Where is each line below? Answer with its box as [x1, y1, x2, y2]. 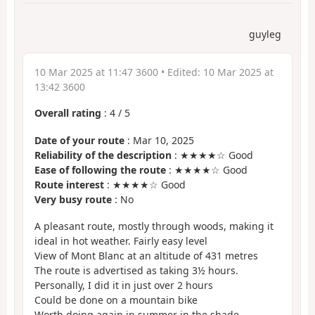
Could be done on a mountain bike [34, 293, 198, 307]
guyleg [249, 27, 281, 41]
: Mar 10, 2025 [124, 133, 194, 147]
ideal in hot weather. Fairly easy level [34, 234, 207, 248]
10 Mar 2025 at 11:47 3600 [34, 65, 158, 79]
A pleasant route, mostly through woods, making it [34, 219, 274, 233]
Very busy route [34, 192, 112, 206]
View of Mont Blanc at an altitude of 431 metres [34, 249, 258, 263]
